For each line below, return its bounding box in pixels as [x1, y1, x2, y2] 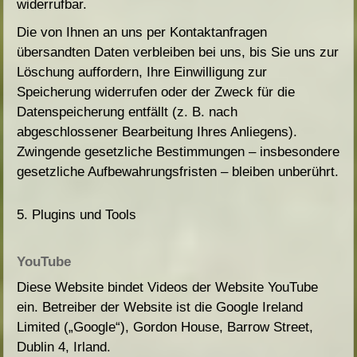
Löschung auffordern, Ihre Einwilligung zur [17, 65, 268, 80]
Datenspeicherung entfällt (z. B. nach [17, 104, 238, 120]
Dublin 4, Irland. [17, 339, 112, 355]
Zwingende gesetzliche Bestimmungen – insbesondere [17, 144, 340, 160]
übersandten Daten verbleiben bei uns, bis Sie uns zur [17, 45, 339, 61]
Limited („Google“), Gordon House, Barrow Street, [17, 320, 314, 335]
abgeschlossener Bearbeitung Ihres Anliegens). [17, 124, 298, 140]
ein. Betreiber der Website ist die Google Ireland [17, 300, 304, 316]
